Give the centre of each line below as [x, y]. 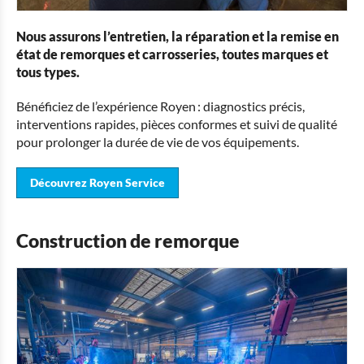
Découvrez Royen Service [97, 183]
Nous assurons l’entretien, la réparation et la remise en [178, 37]
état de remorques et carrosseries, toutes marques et [172, 54]
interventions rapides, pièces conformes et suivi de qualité [177, 124]
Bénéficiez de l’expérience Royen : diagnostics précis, [160, 106]
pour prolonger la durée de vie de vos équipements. [158, 142]
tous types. [48, 72]
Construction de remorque [128, 241]
